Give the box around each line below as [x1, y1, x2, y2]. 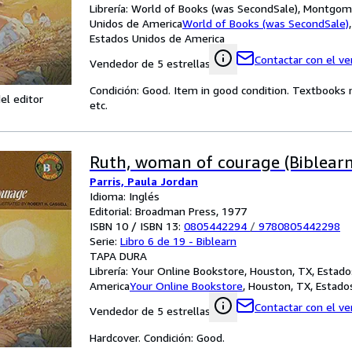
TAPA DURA [90, 249, 147, 262]
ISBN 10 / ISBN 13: [90, 219, 184, 233]
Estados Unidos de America [90, 31, 225, 45]
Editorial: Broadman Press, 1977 [90, 204, 247, 218]
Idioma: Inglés [90, 189, 159, 203]
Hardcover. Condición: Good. [90, 331, 225, 344]
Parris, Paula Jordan [90, 174, 198, 188]
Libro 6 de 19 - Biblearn [120, 234, 236, 247]
